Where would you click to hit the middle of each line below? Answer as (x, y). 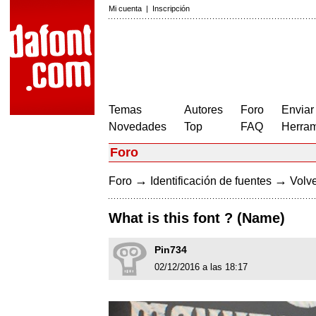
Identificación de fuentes (211, 181)
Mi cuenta (125, 8)
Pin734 (171, 250)
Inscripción (171, 8)
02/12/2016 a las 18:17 (201, 267)
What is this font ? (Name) (197, 218)
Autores (203, 110)
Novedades (138, 127)
